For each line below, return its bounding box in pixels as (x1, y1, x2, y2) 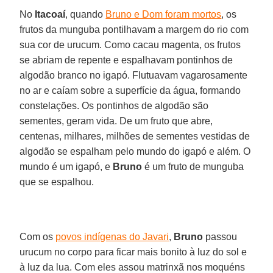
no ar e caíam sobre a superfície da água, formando (19, 85, 241, 96)
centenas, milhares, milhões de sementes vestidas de (19, 130, 250, 141)
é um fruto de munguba (142, 161, 244, 172)
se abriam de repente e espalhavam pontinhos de (19, 54, 233, 65)
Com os (19, 231, 56, 242)
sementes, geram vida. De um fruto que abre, (19, 115, 213, 126)
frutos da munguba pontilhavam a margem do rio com (19, 24, 249, 35)
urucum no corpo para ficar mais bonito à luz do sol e (19, 246, 247, 257)
